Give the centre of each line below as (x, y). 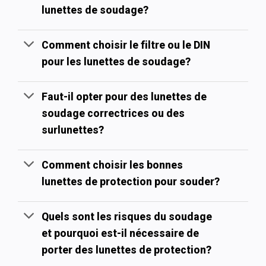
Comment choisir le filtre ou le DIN (126, 45)
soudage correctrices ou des (113, 113)
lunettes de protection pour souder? (131, 181)
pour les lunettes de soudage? (116, 61)
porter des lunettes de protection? (127, 250)
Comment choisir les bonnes (113, 165)
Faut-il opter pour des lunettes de (124, 96)
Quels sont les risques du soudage (127, 216)
